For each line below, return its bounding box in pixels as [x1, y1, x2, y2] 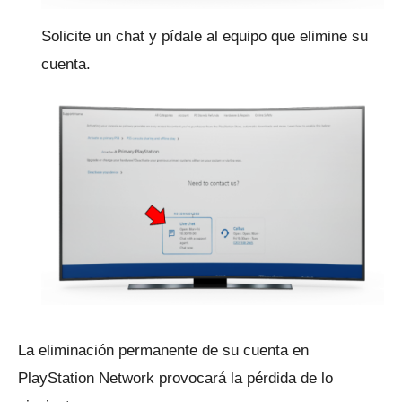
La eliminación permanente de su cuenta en [18, 342, 309, 360]
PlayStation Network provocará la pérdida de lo [18, 370, 333, 388]
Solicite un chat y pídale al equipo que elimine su [41, 27, 368, 45]
